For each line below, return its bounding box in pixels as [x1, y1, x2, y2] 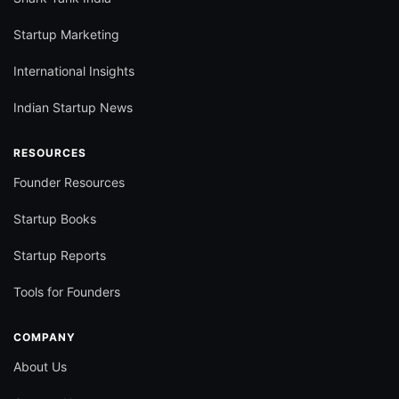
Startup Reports [13, 247, 106, 263]
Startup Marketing [13, 26, 119, 42]
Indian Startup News [13, 99, 133, 115]
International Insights [13, 62, 134, 78]
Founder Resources [13, 174, 125, 190]
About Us [13, 358, 67, 374]
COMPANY [13, 330, 76, 344]
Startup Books [13, 210, 96, 226]
